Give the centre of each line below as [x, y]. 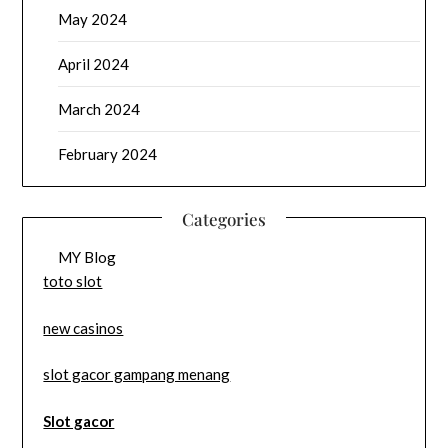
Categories [224, 219]
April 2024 [94, 64]
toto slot [73, 281]
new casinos [83, 327]
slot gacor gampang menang [137, 374]
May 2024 [93, 19]
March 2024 [99, 109]
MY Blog [87, 257]
